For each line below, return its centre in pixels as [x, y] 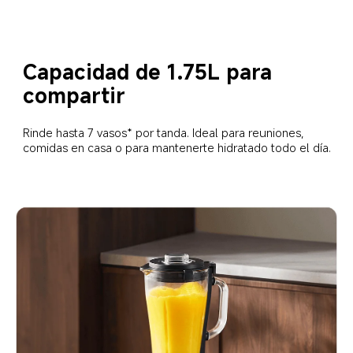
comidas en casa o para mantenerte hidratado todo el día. [177, 147]
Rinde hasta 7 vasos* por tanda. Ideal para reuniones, [165, 132]
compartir [74, 95]
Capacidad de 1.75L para [150, 71]
